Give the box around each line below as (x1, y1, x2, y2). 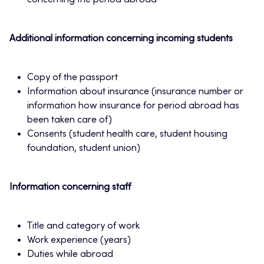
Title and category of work (27, 222, 140, 232)
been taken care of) (27, 115, 112, 126)
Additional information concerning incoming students (9, 34, 233, 44)
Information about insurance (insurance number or (27, 87, 243, 97)
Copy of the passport (27, 73, 118, 83)
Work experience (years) (27, 236, 131, 246)
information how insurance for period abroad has (27, 101, 239, 111)
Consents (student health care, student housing (27, 130, 227, 140)
